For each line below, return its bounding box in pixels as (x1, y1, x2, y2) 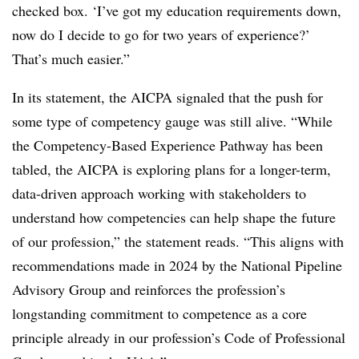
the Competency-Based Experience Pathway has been (12, 135, 323, 155)
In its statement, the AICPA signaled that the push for (12, 87, 323, 107)
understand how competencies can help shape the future (12, 207, 336, 227)
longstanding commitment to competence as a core (12, 303, 307, 323)
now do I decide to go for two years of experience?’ (12, 24, 310, 44)
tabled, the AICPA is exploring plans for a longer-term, (12, 159, 331, 179)
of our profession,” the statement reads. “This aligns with (12, 231, 344, 251)
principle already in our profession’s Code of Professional (12, 327, 345, 347)
